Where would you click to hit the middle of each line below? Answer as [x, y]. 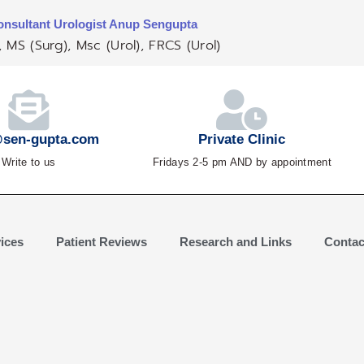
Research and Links [235, 241]
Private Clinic [242, 140]
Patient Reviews [101, 241]
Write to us [29, 162]
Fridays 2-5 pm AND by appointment [242, 162]
